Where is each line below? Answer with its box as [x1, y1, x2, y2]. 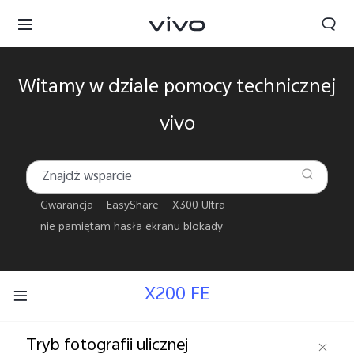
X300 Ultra [172, 198, 226, 217]
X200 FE [145, 280, 209, 312]
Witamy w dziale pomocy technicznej [18, 72, 336, 106]
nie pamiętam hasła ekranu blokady [40, 219, 223, 239]
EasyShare [107, 198, 160, 217]
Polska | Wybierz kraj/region [116, 303, 262, 323]
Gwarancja [40, 198, 93, 217]
